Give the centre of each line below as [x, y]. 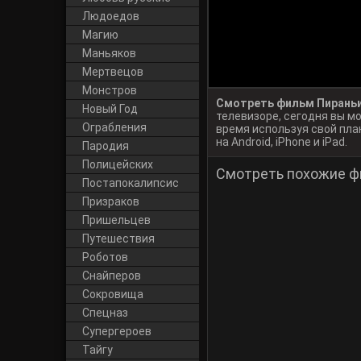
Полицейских [118, 164]
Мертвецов [113, 72]
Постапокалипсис [131, 183]
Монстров [110, 90]
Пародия [106, 146]
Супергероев [117, 331]
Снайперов [112, 276]
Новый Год [110, 109]
